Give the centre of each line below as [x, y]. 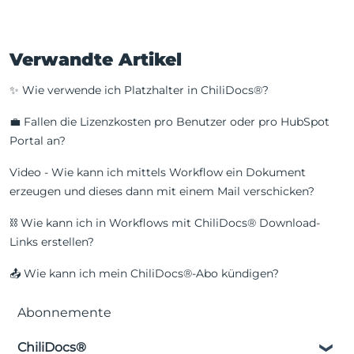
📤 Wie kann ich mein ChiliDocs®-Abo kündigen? [144, 273]
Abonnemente [64, 312]
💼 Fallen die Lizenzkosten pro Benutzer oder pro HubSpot [169, 121]
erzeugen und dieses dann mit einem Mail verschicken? [162, 191]
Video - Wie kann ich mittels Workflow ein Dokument [158, 172]
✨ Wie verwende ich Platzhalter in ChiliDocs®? [139, 90]
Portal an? [38, 140]
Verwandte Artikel [96, 59]
